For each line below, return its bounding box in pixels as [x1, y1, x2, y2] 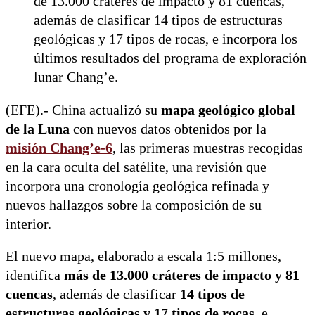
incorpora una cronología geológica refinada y [6, 178, 269, 193]
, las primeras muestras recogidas [112, 140, 303, 155]
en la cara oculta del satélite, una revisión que [6, 159, 266, 174]
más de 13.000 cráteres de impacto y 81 [64, 268, 300, 283]
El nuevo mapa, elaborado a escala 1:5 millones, [6, 249, 281, 264]
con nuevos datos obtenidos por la [70, 121, 266, 136]
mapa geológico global [161, 102, 295, 117]
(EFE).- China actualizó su [6, 102, 161, 117]
